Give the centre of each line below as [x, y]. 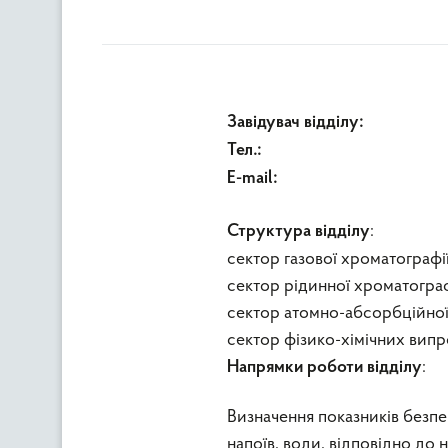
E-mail [250, 178]
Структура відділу [298, 231]
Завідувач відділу [293, 122]
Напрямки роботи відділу [324, 367]
